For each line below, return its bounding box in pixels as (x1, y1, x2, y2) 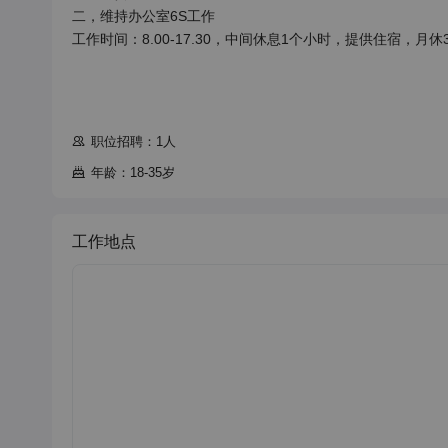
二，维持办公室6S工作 (72, 8, 215, 24)
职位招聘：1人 (91, 134, 176, 149)
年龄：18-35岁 (91, 165, 175, 180)
